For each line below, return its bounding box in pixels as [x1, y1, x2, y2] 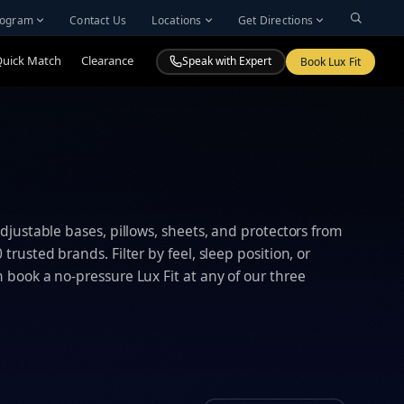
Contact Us [69, 12, 127, 28]
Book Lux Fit [299, 53, 361, 69]
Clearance [81, 52, 134, 69]
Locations [151, 12, 202, 28]
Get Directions [237, 12, 313, 28]
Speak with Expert [182, 53, 272, 69]
